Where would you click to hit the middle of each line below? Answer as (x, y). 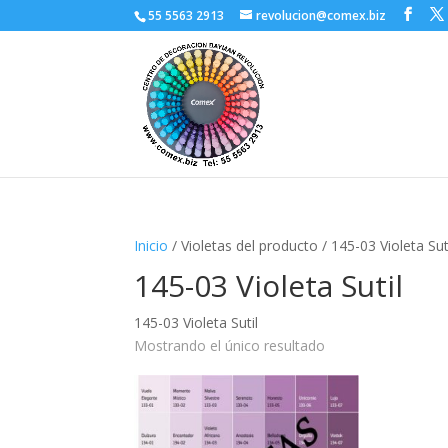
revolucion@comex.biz (321, 15)
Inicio (151, 245)
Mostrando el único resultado (230, 345)
